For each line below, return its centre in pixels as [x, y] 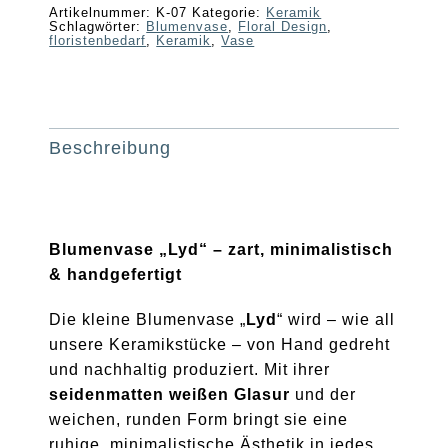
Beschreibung [110, 147]
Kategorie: [229, 12]
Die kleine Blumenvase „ [148, 319]
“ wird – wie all [336, 319]
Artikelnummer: [103, 12]
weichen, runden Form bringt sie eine [199, 419]
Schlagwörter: [98, 26]
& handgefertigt [116, 274]
